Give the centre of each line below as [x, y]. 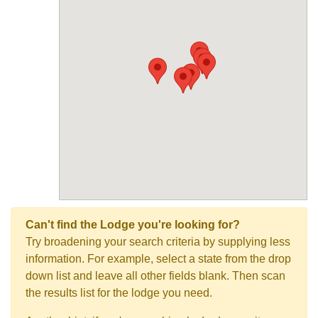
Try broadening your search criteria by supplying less [158, 242]
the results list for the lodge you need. [119, 293]
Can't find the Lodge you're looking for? [133, 225]
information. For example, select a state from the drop [158, 259]
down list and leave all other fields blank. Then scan [155, 276]
